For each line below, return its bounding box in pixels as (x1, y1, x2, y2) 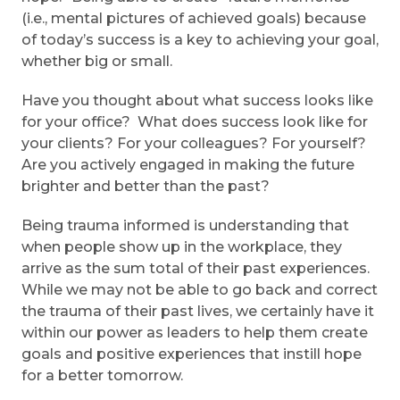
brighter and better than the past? (21, 178, 270, 196)
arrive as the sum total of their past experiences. (21, 260, 370, 278)
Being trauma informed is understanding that (21, 217, 349, 235)
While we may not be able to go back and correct (21, 281, 378, 299)
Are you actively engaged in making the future (21, 156, 354, 174)
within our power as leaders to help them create (21, 324, 368, 342)
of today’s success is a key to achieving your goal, (21, 31, 379, 49)
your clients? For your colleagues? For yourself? (21, 135, 366, 153)
